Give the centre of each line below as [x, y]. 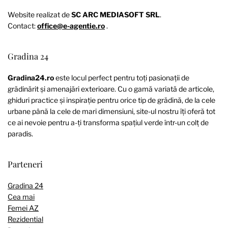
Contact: [22, 25]
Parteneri [25, 164]
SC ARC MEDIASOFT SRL [116, 14]
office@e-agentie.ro [71, 25]
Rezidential [25, 219]
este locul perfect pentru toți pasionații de [122, 77]
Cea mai [21, 197]
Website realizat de [39, 14]
